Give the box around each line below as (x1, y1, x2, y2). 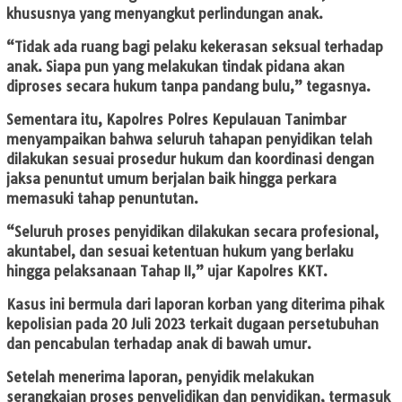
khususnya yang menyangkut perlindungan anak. (6, 5, 323, 23)
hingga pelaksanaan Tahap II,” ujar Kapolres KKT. (6, 263, 328, 281)
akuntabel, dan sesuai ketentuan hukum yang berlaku (6, 243, 354, 261)
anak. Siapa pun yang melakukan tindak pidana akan (6, 58, 345, 76)
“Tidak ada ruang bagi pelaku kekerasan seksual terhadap (6, 39, 383, 57)
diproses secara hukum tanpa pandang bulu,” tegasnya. (6, 78, 371, 96)
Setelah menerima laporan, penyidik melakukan (6, 369, 314, 387)
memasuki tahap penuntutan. (6, 190, 198, 208)
